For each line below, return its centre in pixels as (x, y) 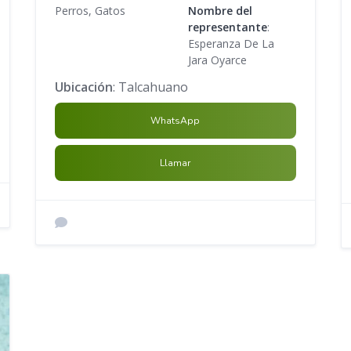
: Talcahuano (150, 87)
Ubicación (83, 87)
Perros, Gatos (90, 10)
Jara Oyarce (217, 60)
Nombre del (220, 10)
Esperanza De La (231, 43)
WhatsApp (175, 120)
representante (227, 27)
